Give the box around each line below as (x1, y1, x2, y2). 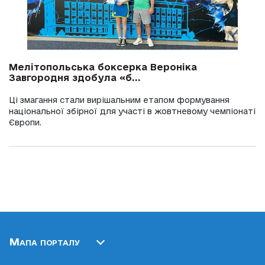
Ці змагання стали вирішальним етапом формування (9, 95, 230, 105)
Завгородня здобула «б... (9, 72, 141, 83)
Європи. (9, 118, 41, 128)
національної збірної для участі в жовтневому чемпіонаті (9, 106, 256, 117)
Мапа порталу (9, 235, 80, 248)
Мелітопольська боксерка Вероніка (9, 62, 197, 73)
